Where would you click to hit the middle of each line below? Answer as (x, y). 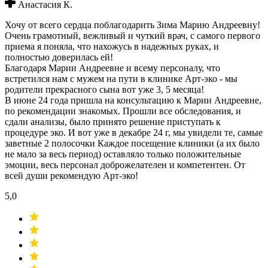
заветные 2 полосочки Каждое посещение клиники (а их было (132, 144)
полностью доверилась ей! (59, 57)
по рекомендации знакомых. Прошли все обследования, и (123, 111)
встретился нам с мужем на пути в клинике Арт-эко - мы (121, 79)
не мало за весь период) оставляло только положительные (123, 154)
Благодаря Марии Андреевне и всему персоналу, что (112, 68)
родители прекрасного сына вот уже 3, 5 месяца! (104, 90)
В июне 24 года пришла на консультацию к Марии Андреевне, (133, 100)
